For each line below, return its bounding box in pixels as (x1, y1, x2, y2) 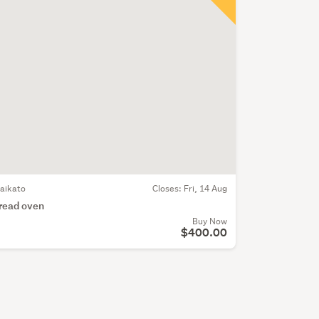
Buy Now (192, 214, 227, 227)
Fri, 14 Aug (183, 182, 227, 194)
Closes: (152, 182, 184, 194)
